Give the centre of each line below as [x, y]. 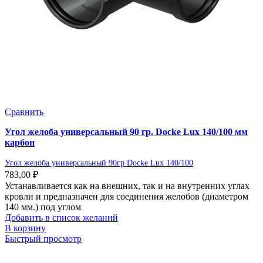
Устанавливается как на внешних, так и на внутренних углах [127, 186]
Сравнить [24, 112]
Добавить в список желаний [61, 218]
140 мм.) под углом [43, 207]
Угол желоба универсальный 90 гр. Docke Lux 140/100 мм [126, 132]
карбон [20, 143]
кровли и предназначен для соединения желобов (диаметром [127, 197]
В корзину [25, 228]
